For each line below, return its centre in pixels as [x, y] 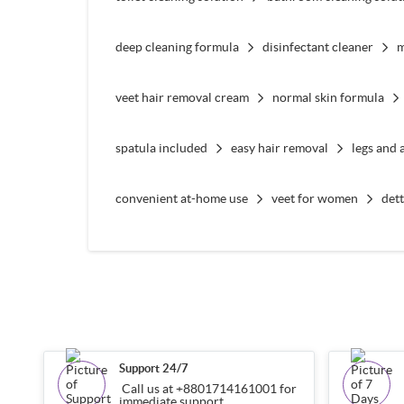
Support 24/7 [153, 369]
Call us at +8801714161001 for [207, 389]
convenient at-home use [181, 198]
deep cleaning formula [177, 46]
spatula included [161, 147]
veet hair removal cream [182, 97]
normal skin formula [328, 97]
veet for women [314, 198]
